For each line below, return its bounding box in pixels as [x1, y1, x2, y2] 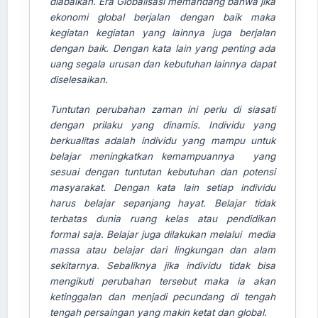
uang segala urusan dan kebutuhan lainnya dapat [49, 57, 275, 70]
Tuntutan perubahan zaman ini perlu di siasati [49, 103, 275, 115]
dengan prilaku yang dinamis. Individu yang [49, 119, 275, 131]
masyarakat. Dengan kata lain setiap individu [49, 181, 275, 193]
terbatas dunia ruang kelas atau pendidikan [49, 212, 275, 224]
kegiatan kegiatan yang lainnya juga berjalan [49, 26, 275, 38]
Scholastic [72, 143, 119, 155]
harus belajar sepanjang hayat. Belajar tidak [49, 197, 275, 209]
